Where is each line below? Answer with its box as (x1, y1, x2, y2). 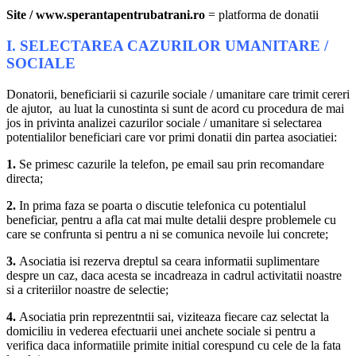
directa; (6, 171, 43, 185)
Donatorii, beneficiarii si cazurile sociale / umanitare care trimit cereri (6, 87, 350, 101)
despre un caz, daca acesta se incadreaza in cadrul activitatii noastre (6, 268, 342, 282)
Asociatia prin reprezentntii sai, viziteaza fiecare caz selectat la (16, 309, 329, 323)
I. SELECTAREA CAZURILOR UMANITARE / (6, 37, 328, 55)
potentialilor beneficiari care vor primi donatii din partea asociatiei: (6, 130, 337, 144)
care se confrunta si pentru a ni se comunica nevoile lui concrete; (6, 226, 328, 241)
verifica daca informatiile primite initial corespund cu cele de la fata (6, 338, 341, 352)
